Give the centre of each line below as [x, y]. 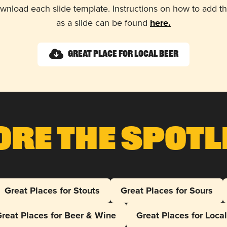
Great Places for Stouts [52, 190]
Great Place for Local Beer [123, 54]
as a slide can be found [103, 22]
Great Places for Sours [166, 190]
